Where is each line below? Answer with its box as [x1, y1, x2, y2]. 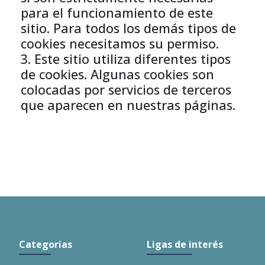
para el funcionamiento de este [21, 4, 213, 21]
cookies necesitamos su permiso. [21, 35, 219, 52]
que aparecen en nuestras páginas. [21, 96, 235, 114]
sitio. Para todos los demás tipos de [21, 20, 236, 37]
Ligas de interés [147, 238, 223, 251]
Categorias [19, 238, 72, 251]
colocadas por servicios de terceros [21, 81, 231, 98]
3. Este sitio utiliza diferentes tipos [21, 50, 231, 67]
